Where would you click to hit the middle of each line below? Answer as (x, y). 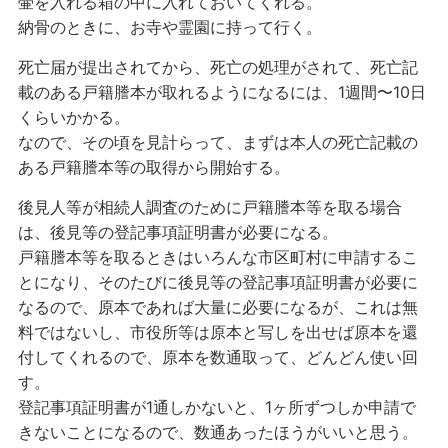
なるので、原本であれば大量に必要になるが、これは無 (217, 307)
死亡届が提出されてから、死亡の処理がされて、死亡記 (217, 67)
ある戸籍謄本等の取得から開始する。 (153, 167)
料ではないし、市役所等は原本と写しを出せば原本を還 (217, 332)
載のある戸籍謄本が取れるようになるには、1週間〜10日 (221, 92)
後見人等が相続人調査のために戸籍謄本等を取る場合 (209, 207)
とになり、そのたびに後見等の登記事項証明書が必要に (217, 282)
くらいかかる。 (73, 117)
